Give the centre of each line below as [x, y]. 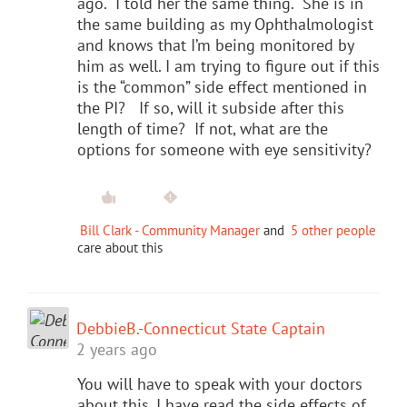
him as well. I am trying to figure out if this [228, 65]
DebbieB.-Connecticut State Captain [201, 328]
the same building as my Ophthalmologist [225, 24]
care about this [120, 247]
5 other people [333, 230]
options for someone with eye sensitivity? [224, 149]
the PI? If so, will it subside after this [211, 107]
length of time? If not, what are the [203, 128]
